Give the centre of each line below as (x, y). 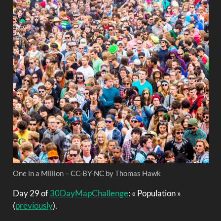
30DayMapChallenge (89, 193)
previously (34, 205)
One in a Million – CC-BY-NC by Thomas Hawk (87, 173)
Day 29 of (31, 193)
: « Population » (154, 193)
